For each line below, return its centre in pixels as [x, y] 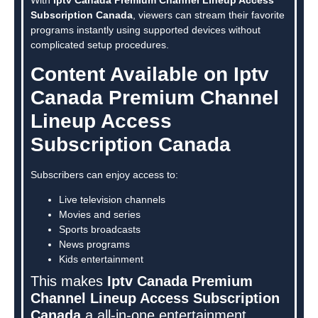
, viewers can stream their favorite [209, 15]
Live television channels [112, 200]
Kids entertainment [101, 259]
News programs [94, 245]
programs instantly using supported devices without [146, 29]
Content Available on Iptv [150, 75]
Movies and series [100, 215]
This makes [69, 281]
